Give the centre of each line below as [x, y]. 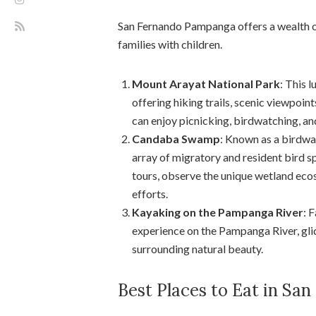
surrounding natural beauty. [197, 248]
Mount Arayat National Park [206, 83]
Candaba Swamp [176, 138]
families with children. [170, 44]
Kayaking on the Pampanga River [218, 212]
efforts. [150, 193]
